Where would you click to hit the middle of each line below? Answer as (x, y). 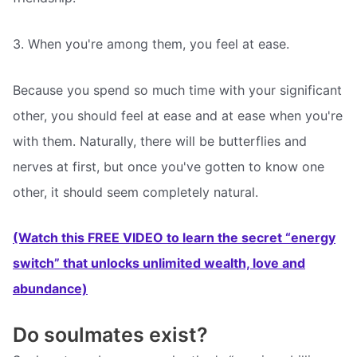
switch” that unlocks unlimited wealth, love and (159, 263)
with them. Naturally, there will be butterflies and (160, 141)
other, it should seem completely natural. (135, 192)
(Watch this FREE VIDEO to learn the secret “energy (174, 238)
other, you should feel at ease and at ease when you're (178, 115)
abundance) (50, 289)
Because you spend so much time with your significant (177, 90)
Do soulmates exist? (110, 334)
